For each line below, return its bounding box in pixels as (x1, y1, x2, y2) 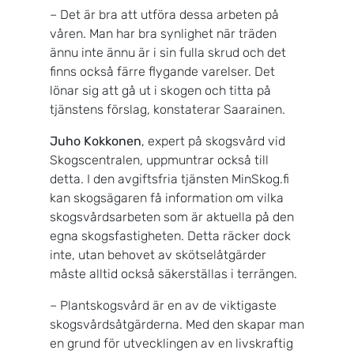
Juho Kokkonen (50, 133, 141, 149)
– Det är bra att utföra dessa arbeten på (50, 6, 279, 22)
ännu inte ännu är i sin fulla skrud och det (50, 44, 286, 60)
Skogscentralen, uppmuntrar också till (50, 152, 269, 168)
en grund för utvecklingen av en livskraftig (50, 335, 293, 351)
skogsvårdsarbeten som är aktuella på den (50, 209, 294, 224)
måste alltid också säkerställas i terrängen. (50, 265, 297, 281)
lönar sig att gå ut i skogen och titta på (50, 82, 271, 98)
